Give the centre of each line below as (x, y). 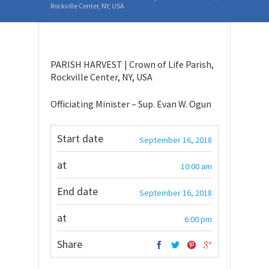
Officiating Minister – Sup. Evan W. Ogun (131, 104)
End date (77, 191)
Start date (80, 138)
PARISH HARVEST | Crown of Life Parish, (132, 64)
